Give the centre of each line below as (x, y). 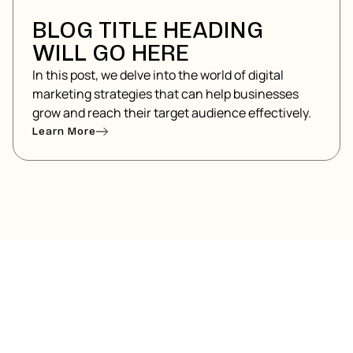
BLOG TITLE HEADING (148, 31)
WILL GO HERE (111, 54)
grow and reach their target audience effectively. (172, 113)
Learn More (64, 132)
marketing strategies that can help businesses (165, 94)
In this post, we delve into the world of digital (158, 75)
